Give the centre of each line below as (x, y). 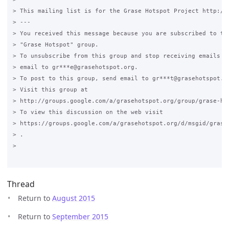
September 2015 (80, 217)
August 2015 (74, 198)
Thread (21, 184)
